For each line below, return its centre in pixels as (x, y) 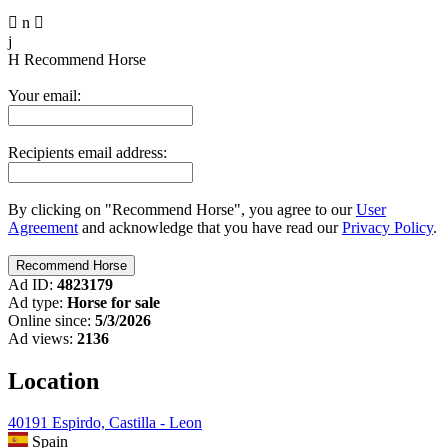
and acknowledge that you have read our (210, 227)
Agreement (43, 227)
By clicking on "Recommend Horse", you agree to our (182, 209)
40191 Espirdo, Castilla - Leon (105, 423)
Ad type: (35, 302)
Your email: (44, 95)
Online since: (49, 320)
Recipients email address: (87, 152)
